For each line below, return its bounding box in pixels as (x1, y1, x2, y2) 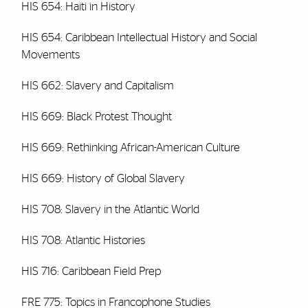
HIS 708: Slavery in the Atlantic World (21, 203, 199, 215)
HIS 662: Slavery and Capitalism (21, 80, 174, 91)
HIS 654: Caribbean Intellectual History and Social (21, 32, 257, 43)
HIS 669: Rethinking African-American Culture (21, 142, 240, 153)
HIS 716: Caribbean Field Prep (21, 265, 164, 277)
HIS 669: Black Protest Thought (21, 111, 172, 122)
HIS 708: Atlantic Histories (21, 234, 145, 246)
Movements (21, 49, 80, 60)
